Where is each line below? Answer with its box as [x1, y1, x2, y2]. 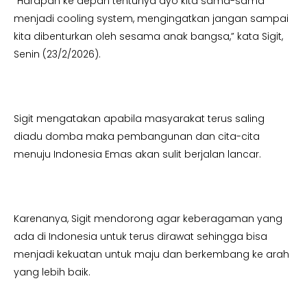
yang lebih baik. [14, 265, 90, 280]
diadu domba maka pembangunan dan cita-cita [14, 130, 260, 144]
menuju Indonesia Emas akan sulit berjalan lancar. [14, 147, 261, 162]
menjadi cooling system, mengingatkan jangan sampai [14, 12, 288, 26]
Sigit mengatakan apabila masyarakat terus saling [14, 112, 265, 126]
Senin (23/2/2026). [14, 47, 101, 62]
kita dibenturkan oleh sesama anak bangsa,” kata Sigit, [14, 29, 283, 44]
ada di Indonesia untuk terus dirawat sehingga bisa [14, 230, 267, 244]
